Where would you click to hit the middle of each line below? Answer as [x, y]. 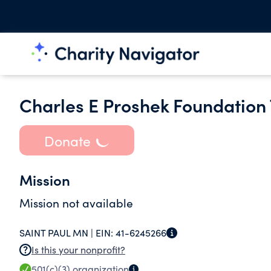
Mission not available [76, 203]
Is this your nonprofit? [78, 250]
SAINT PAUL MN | [57, 233]
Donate [67, 140]
